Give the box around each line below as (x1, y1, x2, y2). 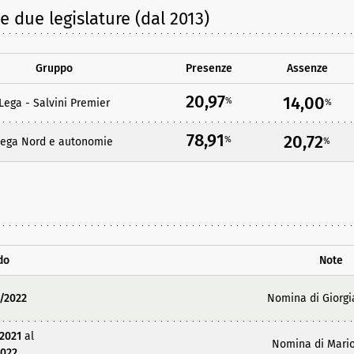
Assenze (286, 62, 328, 76)
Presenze (185, 62, 232, 76)
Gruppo (35, 62, 73, 76)
